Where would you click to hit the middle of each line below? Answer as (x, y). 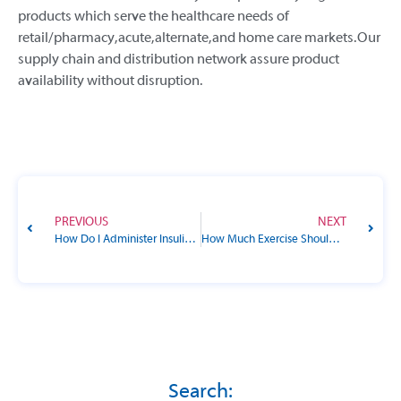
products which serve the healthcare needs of (154, 17)
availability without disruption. (111, 81)
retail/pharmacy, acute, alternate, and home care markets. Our (199, 38)
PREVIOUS (81, 221)
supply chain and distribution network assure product (179, 60)
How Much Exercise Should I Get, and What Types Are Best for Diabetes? (334, 239)
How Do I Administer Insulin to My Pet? (190, 239)
